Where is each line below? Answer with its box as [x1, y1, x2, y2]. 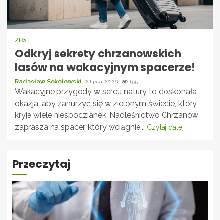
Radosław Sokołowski [15, 78, 82, 85]
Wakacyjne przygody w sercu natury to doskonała [15, 86, 197, 96]
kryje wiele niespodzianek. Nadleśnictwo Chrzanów [15, 110, 198, 120]
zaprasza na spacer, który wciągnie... [15, 122, 147, 132]
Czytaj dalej [147, 123, 184, 131]
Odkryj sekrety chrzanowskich [15, 46, 181, 61]
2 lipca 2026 [85, 78, 119, 85]
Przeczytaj [12, 156, 70, 172]
